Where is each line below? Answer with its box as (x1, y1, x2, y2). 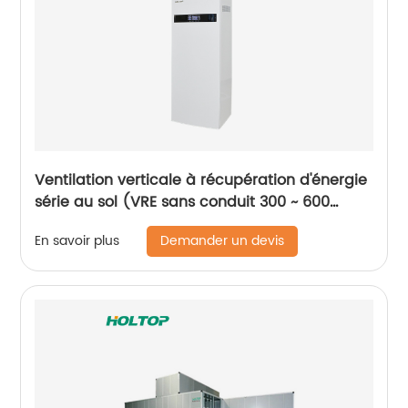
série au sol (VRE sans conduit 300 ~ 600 (35, 189, 331, 214)
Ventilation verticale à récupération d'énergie (35, 168, 368, 192)
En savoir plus (35, 230, 120, 252)
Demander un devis (160, 229, 285, 251)
